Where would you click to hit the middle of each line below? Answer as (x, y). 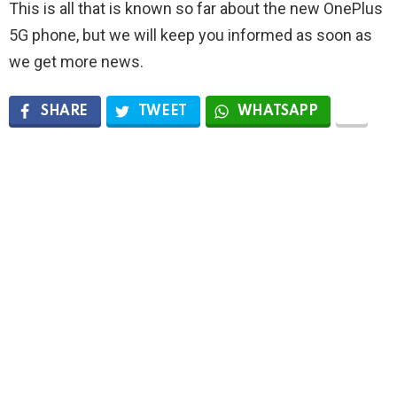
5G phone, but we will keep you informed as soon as (191, 35)
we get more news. (76, 61)
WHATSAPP (277, 111)
